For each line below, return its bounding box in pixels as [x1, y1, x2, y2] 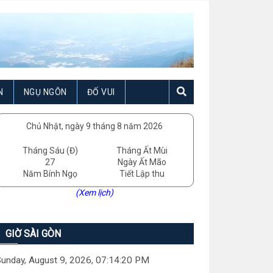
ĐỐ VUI [87, 87, 115, 97]
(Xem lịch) [76, 188, 114, 197]
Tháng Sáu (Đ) [22, 146, 78, 155]
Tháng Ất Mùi [116, 146, 168, 155]
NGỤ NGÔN [23, 87, 67, 97]
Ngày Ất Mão [117, 157, 166, 167]
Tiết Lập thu [119, 169, 165, 179]
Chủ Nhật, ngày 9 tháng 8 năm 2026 [26, 121, 163, 131]
